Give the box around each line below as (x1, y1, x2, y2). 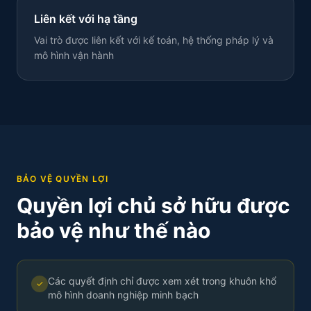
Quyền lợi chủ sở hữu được (17, 193, 290, 218)
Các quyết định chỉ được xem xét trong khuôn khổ (48, 275, 276, 287)
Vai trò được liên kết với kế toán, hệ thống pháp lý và (34, 34, 274, 46)
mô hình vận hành (34, 49, 114, 61)
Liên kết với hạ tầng (34, 12, 137, 26)
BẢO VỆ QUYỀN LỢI (17, 174, 109, 184)
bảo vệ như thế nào (17, 218, 210, 243)
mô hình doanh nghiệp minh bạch (48, 289, 199, 301)
